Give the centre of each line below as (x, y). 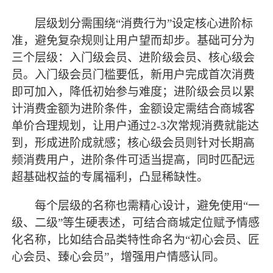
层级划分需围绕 (64, 24)
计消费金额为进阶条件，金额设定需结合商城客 (133, 109)
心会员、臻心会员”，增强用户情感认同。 (119, 257)
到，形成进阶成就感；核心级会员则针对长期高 (133, 143)
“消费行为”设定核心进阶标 (185, 24)
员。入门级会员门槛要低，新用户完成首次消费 (133, 75)
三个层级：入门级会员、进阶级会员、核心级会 (133, 58)
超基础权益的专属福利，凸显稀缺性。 (110, 177)
